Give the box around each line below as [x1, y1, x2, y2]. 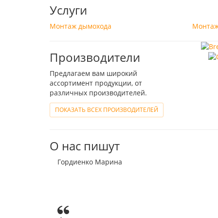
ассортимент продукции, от [50, 78, 142, 88]
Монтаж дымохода [50, 21, 111, 31]
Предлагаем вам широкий [50, 68, 137, 78]
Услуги [50, 1, 87, 18]
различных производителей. [50, 88, 147, 97]
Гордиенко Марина [57, 157, 122, 166]
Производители [50, 49, 140, 65]
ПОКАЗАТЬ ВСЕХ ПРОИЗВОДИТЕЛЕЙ [55, 105, 158, 114]
